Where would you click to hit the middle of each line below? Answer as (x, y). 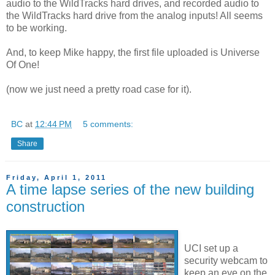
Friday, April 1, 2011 (56, 178)
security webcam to (226, 261)
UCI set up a (211, 249)
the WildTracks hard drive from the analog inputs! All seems (134, 16)
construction (45, 207)
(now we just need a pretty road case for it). (99, 90)
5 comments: (108, 124)
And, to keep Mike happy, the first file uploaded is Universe (133, 53)
